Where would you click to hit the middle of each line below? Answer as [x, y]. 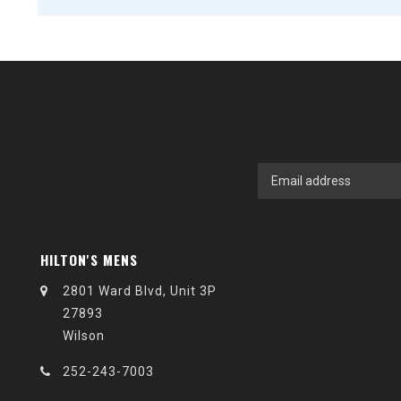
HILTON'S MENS [89, 260]
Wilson [84, 336]
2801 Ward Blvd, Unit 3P [140, 291]
